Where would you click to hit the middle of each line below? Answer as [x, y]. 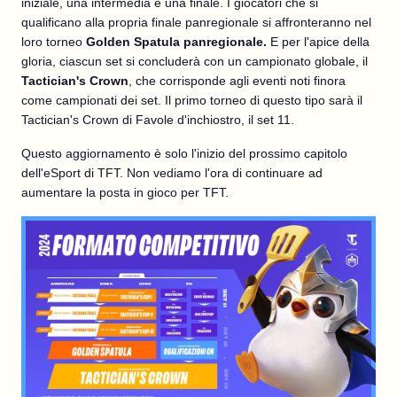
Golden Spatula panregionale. [178, 42]
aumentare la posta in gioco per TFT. [125, 192]
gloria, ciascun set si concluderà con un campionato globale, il [195, 61]
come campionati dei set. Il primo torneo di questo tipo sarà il [192, 100]
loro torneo [54, 42]
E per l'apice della [320, 42]
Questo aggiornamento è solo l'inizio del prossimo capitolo [184, 153]
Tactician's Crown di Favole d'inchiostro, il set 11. [158, 120]
